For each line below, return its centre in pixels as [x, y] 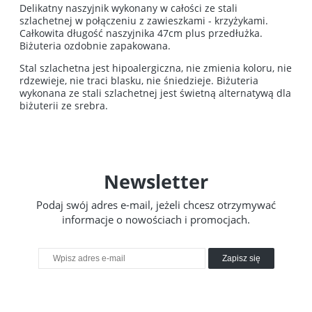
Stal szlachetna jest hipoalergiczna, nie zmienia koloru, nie [156, 68]
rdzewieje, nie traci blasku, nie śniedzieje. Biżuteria [139, 80]
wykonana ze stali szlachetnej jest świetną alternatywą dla [155, 93]
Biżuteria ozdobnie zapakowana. [95, 45]
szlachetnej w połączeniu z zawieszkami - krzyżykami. [144, 20]
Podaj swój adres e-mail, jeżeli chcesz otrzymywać [156, 204]
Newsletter [156, 181]
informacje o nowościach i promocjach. [156, 219]
